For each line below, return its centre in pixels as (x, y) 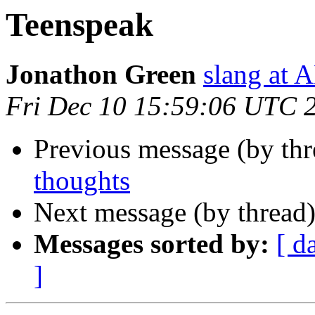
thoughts (82, 181)
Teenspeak (79, 25)
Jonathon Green (101, 75)
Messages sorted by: (152, 244)
